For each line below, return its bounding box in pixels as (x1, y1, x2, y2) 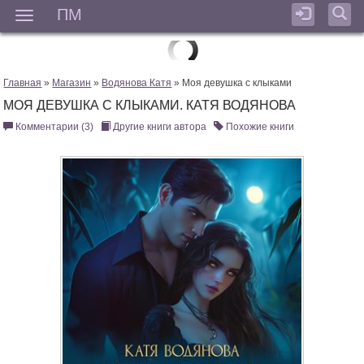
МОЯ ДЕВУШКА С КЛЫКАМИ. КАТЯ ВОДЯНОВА (3, 98, 297, 113)
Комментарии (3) (13, 121, 94, 133)
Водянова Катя (102, 77, 172, 89)
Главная (3, 77, 42, 89)
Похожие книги (223, 121, 295, 133)
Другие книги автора (110, 121, 207, 133)
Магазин (52, 77, 92, 89)
